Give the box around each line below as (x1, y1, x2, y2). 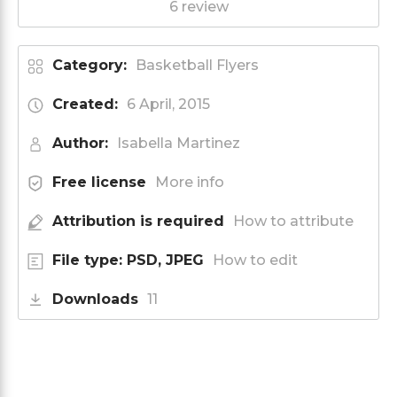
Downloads (52, 290, 138, 307)
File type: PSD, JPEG (52, 251, 204, 269)
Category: (52, 56, 127, 74)
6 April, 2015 (127, 95, 210, 113)
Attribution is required (52, 212, 224, 230)
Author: (52, 134, 108, 152)
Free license (52, 173, 146, 191)
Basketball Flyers (136, 56, 259, 74)
